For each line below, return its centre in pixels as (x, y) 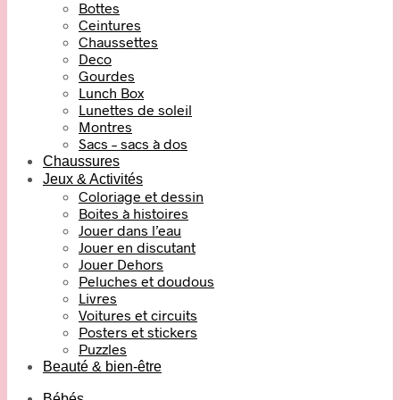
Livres (98, 298)
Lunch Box (111, 93)
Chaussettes (118, 42)
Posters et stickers (138, 332)
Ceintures (110, 25)
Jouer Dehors (121, 264)
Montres (105, 127)
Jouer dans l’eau (130, 230)
